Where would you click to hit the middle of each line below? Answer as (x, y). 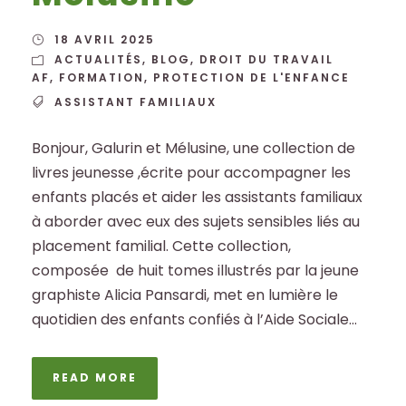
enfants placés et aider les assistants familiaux (197, 197)
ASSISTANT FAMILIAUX (135, 101)
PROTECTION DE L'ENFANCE (251, 77)
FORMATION (101, 77)
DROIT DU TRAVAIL (266, 59)
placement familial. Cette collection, (161, 246)
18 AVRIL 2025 (105, 39)
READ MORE (95, 377)
